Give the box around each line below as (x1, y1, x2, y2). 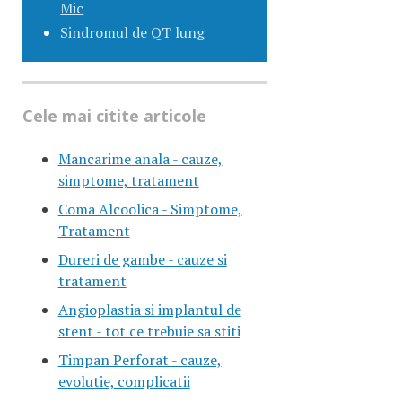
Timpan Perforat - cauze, (57, 349, 222, 370)
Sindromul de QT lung (60, 22, 205, 43)
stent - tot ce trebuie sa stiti (57, 320, 240, 341)
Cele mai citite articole (22, 104, 206, 127)
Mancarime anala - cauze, (57, 148, 223, 169)
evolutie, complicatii (57, 371, 190, 391)
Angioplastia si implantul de (57, 299, 241, 319)
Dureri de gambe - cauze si (57, 249, 227, 269)
